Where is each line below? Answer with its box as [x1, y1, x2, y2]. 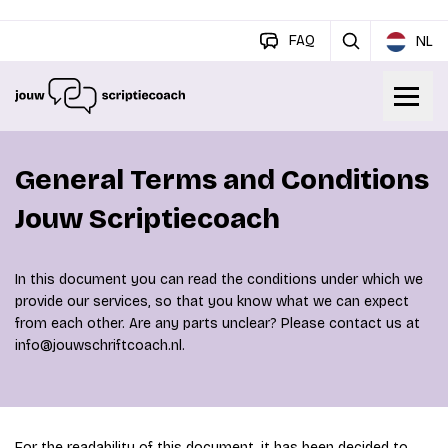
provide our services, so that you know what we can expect [15, 293, 409, 310]
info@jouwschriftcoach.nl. [15, 337, 185, 354]
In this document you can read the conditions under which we [15, 271, 423, 288]
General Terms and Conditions [15, 163, 429, 197]
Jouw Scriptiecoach [15, 202, 280, 236]
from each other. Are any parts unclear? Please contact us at [15, 315, 420, 332]
